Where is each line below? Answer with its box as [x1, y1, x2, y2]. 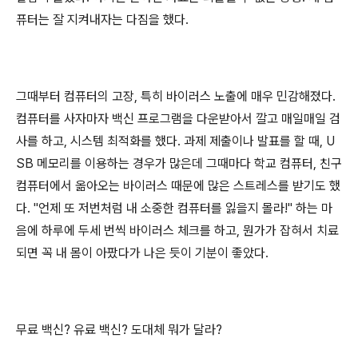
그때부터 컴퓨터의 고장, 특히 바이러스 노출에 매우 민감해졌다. [16, 89, 336, 104]
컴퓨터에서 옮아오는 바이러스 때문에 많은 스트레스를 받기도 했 [16, 178, 340, 193]
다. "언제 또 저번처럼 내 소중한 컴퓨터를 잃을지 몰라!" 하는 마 [16, 201, 332, 216]
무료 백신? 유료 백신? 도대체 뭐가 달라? [16, 322, 222, 337]
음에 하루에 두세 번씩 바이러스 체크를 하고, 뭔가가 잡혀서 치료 [16, 223, 339, 238]
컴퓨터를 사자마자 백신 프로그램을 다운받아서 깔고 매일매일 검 [16, 111, 340, 126]
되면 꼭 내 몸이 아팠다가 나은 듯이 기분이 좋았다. [16, 245, 268, 261]
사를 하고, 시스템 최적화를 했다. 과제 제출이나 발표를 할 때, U [16, 133, 335, 149]
